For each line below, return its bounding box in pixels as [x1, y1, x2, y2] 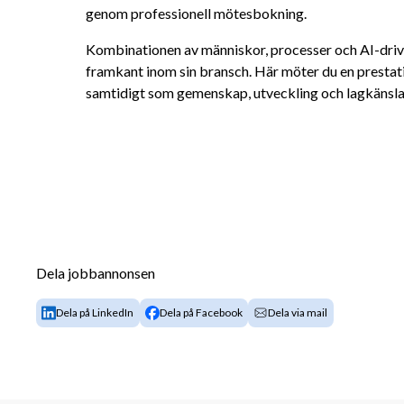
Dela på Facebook [159, 305, 243, 319]
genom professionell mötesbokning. [86, 5, 307, 22]
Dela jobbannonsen [36, 264, 155, 281]
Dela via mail [268, 305, 328, 319]
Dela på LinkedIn [56, 305, 134, 319]
